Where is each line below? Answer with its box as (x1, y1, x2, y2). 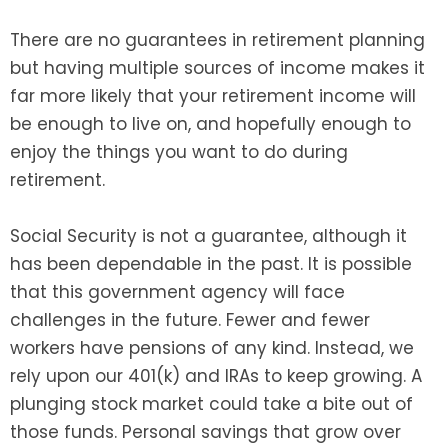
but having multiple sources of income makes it (10, 56, 425, 81)
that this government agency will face (10, 280, 345, 305)
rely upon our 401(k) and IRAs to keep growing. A (10, 364, 422, 389)
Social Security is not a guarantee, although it (10, 224, 407, 249)
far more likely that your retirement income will (10, 84, 416, 109)
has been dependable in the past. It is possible (10, 252, 412, 277)
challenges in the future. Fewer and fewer (10, 308, 370, 333)
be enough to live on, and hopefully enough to (10, 112, 411, 137)
